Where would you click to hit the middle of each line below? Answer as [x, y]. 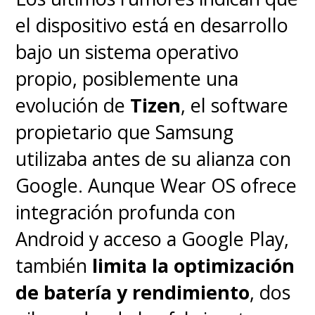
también [54, 266]
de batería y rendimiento [133, 292]
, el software [235, 105]
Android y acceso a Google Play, [153, 239]
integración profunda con [126, 212]
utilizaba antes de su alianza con [154, 159]
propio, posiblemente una [127, 79]
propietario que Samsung [125, 132]
